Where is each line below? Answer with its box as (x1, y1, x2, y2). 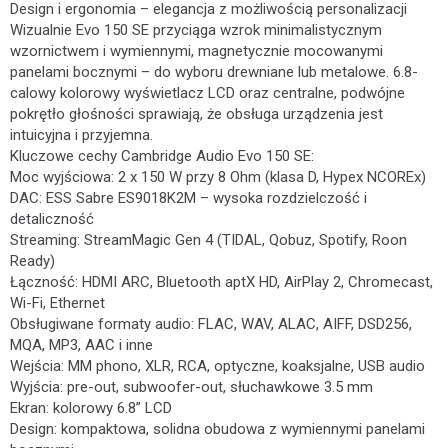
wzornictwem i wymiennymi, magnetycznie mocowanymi (10, 42, 383, 60)
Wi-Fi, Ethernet (10, 294, 105, 312)
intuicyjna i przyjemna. (10, 126, 153, 144)
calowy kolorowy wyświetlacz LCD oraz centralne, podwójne (10, 84, 405, 102)
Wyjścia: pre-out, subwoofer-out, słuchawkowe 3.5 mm (10, 378, 373, 396)
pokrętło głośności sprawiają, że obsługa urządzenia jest (10, 105, 383, 123)
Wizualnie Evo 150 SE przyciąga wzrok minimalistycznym (10, 21, 382, 39)
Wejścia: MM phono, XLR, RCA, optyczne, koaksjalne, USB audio (10, 357, 425, 375)
